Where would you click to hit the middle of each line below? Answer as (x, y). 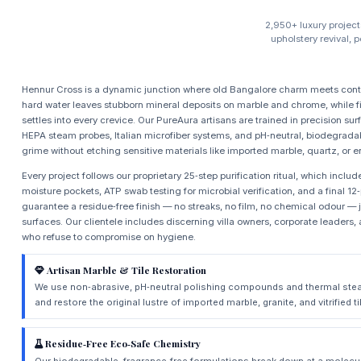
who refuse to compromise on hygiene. (108, 237)
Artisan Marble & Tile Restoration (126, 270)
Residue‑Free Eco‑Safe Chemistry (122, 343)
